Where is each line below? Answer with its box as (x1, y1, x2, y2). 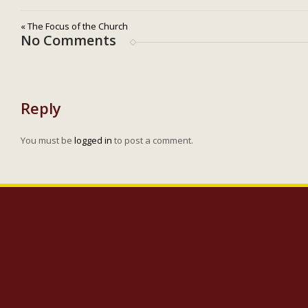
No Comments (21, 31, 116, 49)
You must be (21, 134, 74, 146)
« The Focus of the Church (21, 20, 128, 32)
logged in (74, 134, 112, 146)
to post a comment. (112, 134, 193, 146)
